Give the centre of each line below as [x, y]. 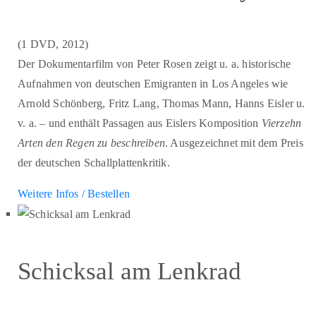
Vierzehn [281, 123]
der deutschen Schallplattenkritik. [94, 163]
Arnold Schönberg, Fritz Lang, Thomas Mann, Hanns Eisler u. [162, 104]
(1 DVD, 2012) [53, 44]
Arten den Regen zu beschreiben [91, 143]
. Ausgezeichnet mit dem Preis [234, 143]
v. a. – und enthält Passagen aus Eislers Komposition [140, 123]
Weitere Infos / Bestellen [74, 194]
